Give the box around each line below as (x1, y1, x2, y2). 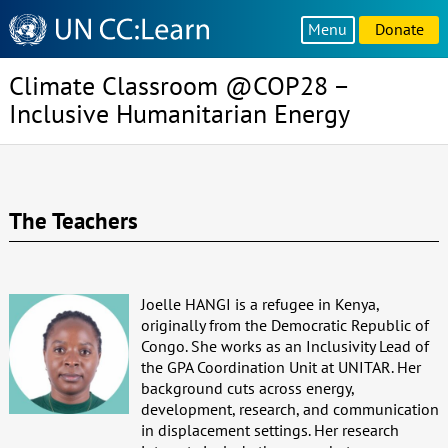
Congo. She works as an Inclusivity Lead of (140, 335, 429, 356)
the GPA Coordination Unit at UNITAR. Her (140, 356, 421, 377)
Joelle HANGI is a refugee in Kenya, (140, 293, 379, 314)
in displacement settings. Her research (140, 419, 399, 440)
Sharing (7, 32, 61, 53)
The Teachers (8, 205, 138, 235)
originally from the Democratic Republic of (140, 314, 429, 335)
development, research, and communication (140, 398, 439, 419)
